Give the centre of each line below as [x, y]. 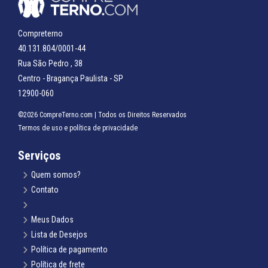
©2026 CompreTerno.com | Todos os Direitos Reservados [102, 115]
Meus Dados [52, 219]
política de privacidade [103, 128]
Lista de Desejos [59, 234]
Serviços [39, 155]
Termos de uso [40, 128]
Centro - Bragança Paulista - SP [71, 78]
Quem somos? [56, 174]
